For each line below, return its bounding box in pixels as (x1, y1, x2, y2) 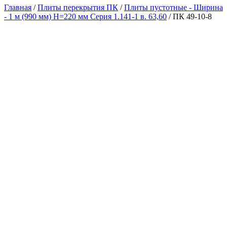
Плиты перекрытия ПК (37, 3, 118, 12)
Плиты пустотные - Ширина (124, 3, 223, 12)
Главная (4, 3, 31, 12)
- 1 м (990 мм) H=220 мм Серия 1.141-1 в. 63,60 (4, 12, 167, 21)
